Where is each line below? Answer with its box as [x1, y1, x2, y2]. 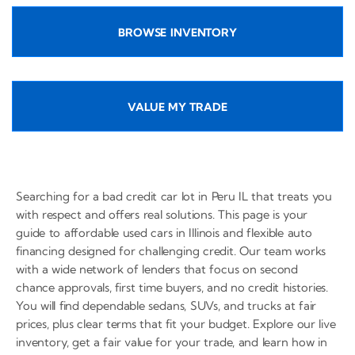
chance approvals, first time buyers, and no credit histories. [16, 279, 329, 295]
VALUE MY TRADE [128, 99, 227, 114]
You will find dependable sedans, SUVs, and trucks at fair [16, 297, 317, 313]
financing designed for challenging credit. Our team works [16, 242, 326, 258]
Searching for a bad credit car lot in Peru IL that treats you [16, 188, 333, 204]
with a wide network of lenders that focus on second [16, 261, 299, 277]
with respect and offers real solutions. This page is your [16, 206, 308, 222]
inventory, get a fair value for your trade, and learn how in [16, 334, 327, 349]
